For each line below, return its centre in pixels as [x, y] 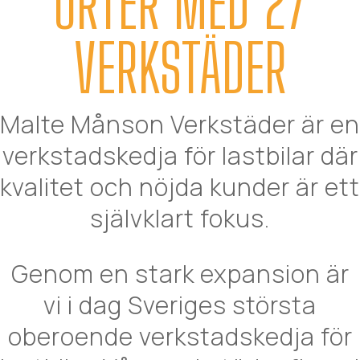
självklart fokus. [180, 218]
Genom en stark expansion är [180, 274]
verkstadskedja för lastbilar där [180, 155]
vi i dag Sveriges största [180, 305]
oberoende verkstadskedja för [180, 336]
